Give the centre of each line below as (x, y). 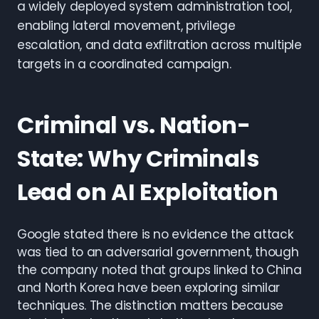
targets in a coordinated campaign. (124, 64)
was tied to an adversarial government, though (158, 252)
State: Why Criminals (138, 158)
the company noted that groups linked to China (159, 270)
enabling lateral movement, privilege (126, 26)
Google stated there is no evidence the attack (155, 234)
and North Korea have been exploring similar (148, 288)
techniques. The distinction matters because (150, 305)
